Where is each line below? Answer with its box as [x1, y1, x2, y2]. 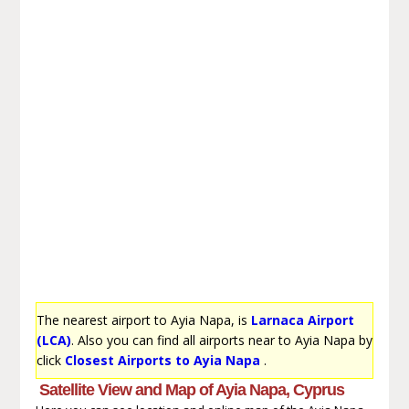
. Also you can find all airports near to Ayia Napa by [70, 330, 372, 349]
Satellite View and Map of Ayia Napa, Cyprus [38, 380, 344, 399]
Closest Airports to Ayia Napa [64, 351, 260, 369]
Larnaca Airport [250, 310, 354, 329]
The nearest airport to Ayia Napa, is [36, 310, 251, 329]
